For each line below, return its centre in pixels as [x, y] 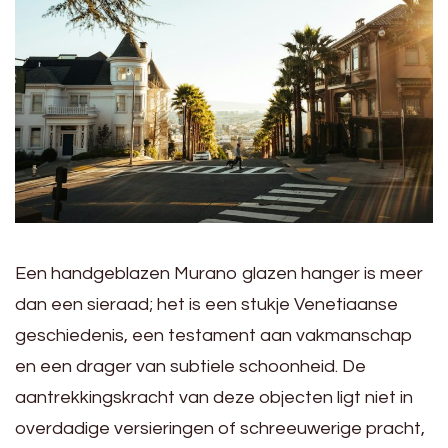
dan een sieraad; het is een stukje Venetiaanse [206, 304]
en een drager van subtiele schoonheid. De [190, 366]
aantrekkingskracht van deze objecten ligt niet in [214, 397]
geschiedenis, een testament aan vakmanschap [214, 335]
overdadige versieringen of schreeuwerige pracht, [220, 428]
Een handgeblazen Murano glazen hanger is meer [219, 273]
